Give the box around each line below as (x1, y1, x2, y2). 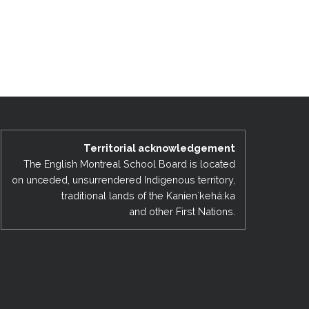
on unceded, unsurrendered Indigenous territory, (11, 173, 235, 186)
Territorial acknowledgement (83, 141, 235, 154)
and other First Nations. (128, 205, 235, 217)
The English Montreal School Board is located (23, 157, 235, 170)
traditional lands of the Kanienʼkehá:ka (61, 189, 235, 201)
